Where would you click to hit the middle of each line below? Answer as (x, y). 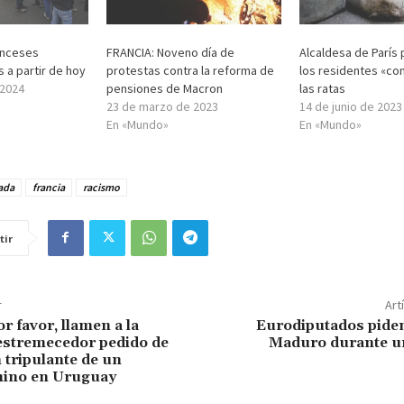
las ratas (322, 88)
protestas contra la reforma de (191, 70)
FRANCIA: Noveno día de (171, 52)
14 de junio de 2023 (350, 106)
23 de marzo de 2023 (163, 106)
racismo (101, 187)
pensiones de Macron (165, 88)
